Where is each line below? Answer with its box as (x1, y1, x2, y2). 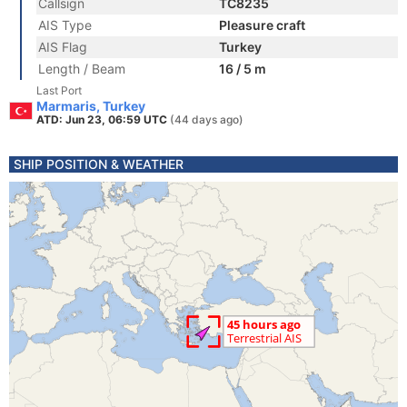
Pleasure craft (219, 17, 305, 33)
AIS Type (38, 17, 92, 33)
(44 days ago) (170, 113, 243, 126)
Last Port (36, 84, 82, 97)
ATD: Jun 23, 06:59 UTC (36, 113, 170, 126)
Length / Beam (38, 61, 125, 76)
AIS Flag (38, 39, 87, 55)
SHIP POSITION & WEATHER (14, 156, 184, 172)
